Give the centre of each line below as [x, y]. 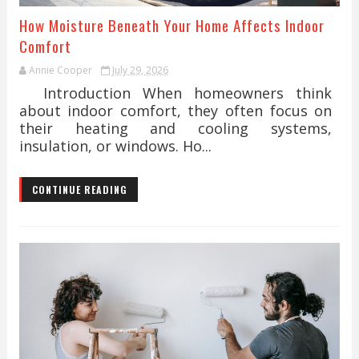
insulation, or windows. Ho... [115, 146]
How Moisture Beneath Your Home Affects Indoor [171, 25]
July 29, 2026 [140, 70]
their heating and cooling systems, [175, 128]
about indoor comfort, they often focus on [175, 111]
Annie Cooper [60, 70]
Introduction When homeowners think [175, 93]
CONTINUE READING [79, 190]
